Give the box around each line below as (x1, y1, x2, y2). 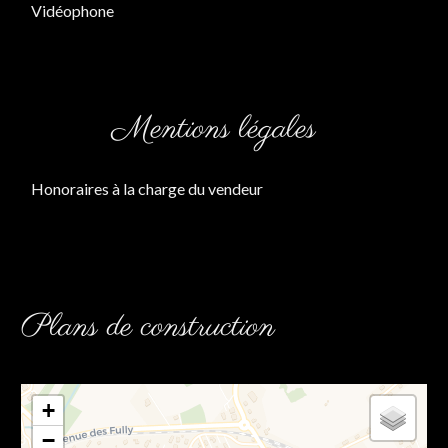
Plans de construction (21, 306, 275, 349)
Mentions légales (112, 108, 316, 151)
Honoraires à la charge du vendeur (31, 179, 263, 198)
